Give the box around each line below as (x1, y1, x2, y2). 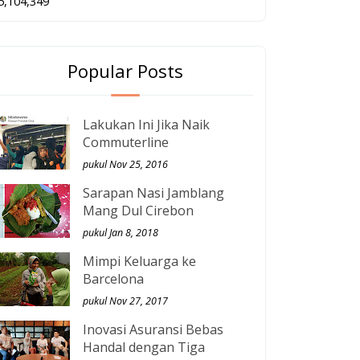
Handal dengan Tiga (83, 338, 205, 357)
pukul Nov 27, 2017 (83, 294, 168, 309)
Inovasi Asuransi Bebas (83, 321, 223, 339)
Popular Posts (67, 59, 183, 84)
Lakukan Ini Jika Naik (83, 116, 210, 134)
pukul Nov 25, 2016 (83, 157, 168, 172)
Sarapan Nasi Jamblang (83, 184, 224, 202)
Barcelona (83, 270, 144, 288)
